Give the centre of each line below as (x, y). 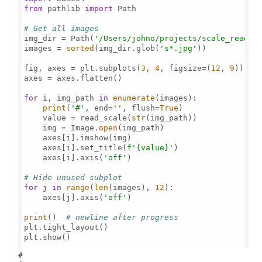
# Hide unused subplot (73, 177)
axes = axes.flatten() (73, 78)
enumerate (134, 98)
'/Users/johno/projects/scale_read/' (176, 38)
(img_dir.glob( (127, 48)
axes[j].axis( (64, 197)
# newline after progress (123, 217)
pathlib (64, 8)
